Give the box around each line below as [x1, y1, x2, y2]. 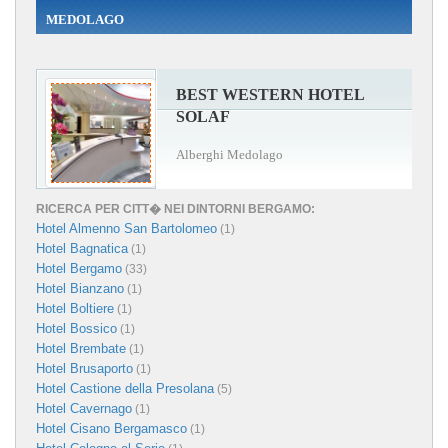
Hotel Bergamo [36, 260, 122, 276]
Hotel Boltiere [36, 300, 114, 316]
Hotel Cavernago [36, 400, 132, 416]
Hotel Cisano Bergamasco [36, 420, 187, 436]
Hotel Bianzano [36, 280, 124, 296]
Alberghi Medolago [176, 146, 283, 162]
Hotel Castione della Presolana [36, 380, 214, 396]
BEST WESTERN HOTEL [176, 85, 364, 103]
